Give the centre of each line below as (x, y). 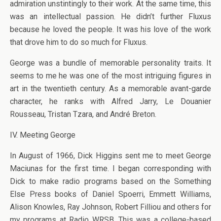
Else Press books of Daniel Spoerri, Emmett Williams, (110, 194)
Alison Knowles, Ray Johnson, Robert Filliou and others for (110, 207)
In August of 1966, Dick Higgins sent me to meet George (110, 156)
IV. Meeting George (43, 135)
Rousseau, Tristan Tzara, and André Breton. (83, 114)
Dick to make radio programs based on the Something (110, 181)
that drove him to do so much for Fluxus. (79, 42)
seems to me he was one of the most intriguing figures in (110, 76)
